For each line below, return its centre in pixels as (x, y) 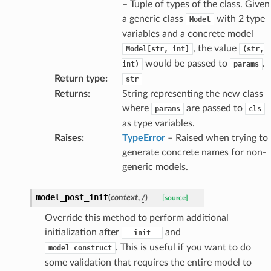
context (124, 197)
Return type (80, 78)
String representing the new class (192, 93)
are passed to (214, 108)
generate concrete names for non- (194, 152)
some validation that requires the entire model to (148, 262)
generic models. (155, 167)
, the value (216, 48)
